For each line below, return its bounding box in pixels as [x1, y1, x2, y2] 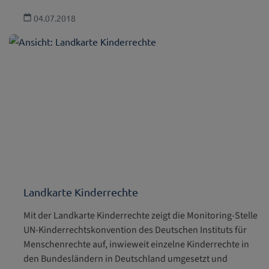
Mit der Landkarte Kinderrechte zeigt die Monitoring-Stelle [23, 209, 258, 223]
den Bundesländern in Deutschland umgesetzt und [23, 252, 228, 266]
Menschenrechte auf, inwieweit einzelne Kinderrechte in [23, 238, 249, 252]
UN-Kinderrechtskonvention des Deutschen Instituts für [23, 223, 247, 237]
